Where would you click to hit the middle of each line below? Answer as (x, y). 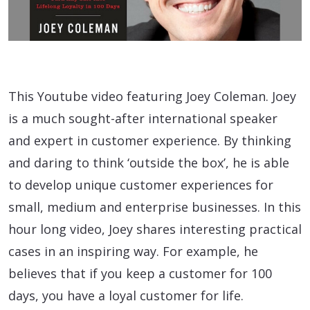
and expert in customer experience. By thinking (150, 140)
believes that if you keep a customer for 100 (140, 273)
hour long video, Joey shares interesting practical (155, 229)
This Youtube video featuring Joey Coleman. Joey (152, 96)
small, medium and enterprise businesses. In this (155, 207)
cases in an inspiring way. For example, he (133, 251)
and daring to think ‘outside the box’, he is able (149, 162)
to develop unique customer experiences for (141, 184)
